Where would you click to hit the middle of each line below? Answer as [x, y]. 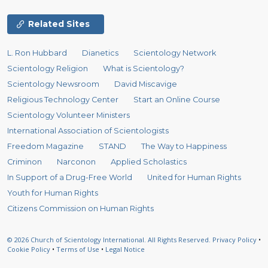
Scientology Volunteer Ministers [68, 115]
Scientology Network [175, 53]
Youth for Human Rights [53, 193]
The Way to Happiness [184, 147]
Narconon [77, 162]
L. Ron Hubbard [37, 53]
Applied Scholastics [149, 162]
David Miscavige [146, 84]
